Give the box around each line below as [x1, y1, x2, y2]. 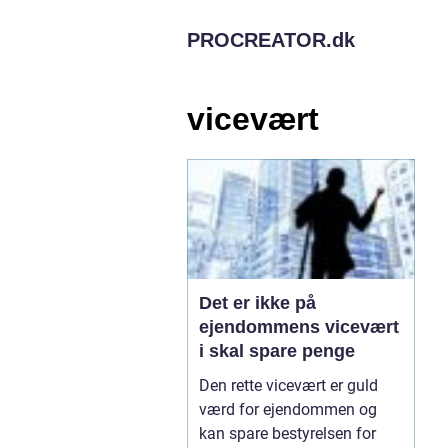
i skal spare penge [199, 340, 355, 361]
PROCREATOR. [187, 29, 332, 51]
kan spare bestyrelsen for [199, 423, 376, 443]
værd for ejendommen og [199, 399, 377, 419]
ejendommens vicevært [199, 316, 399, 337]
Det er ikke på [199, 292, 316, 313]
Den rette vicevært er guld [199, 375, 378, 395]
